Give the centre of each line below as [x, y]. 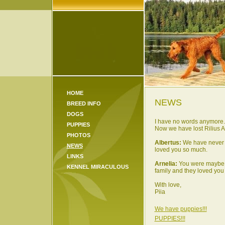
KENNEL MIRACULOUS [97, 167]
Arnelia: [166, 164]
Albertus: [168, 143]
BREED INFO [84, 103]
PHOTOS [78, 135]
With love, [168, 185]
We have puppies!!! [181, 209]
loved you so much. [181, 150]
